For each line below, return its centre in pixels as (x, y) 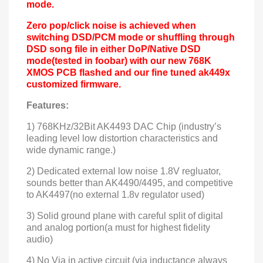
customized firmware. (74, 84)
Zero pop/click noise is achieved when (111, 26)
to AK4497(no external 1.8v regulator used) (115, 195)
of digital (205, 216)
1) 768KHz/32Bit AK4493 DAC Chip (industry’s (124, 127)
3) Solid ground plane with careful (97, 216)
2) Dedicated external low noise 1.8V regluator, (124, 171)
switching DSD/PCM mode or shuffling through (131, 37)
